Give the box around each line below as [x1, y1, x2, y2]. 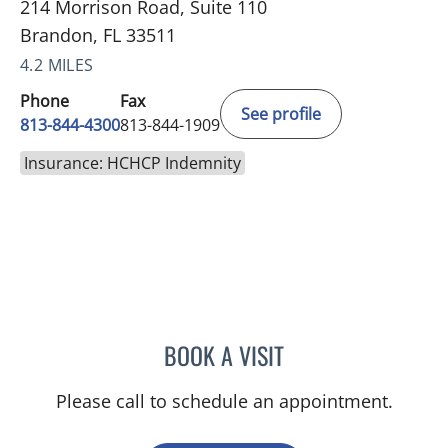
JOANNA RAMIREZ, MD [283, 338, 426, 365]
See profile [241, 102, 321, 125]
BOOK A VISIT [164, 336, 284, 373]
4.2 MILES [20, 53, 94, 76]
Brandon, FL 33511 [20, 22, 176, 47]
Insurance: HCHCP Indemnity [24, 151, 241, 174]
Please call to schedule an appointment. [55, 388, 393, 413]
